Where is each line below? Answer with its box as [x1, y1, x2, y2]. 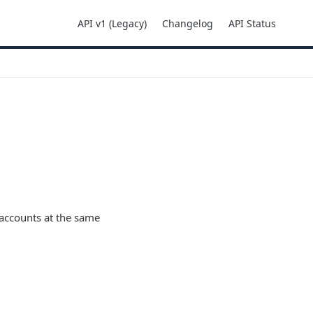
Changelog [162, 16, 213, 30]
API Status [228, 16, 276, 30]
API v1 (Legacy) [78, 16, 147, 30]
